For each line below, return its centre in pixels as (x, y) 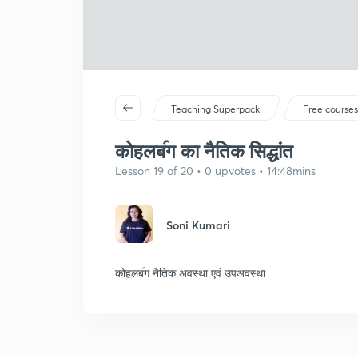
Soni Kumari (198, 225)
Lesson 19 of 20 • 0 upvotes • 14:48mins (215, 171)
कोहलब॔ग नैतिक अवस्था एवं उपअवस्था (190, 273)
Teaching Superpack (216, 109)
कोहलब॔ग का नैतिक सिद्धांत (204, 151)
